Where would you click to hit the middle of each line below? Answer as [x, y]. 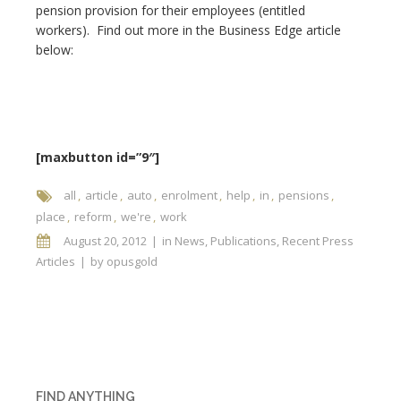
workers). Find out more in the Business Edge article [188, 30]
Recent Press [318, 241]
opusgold [132, 261]
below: [55, 50]
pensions [304, 195]
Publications [243, 241]
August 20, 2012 [105, 241]
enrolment [189, 195]
